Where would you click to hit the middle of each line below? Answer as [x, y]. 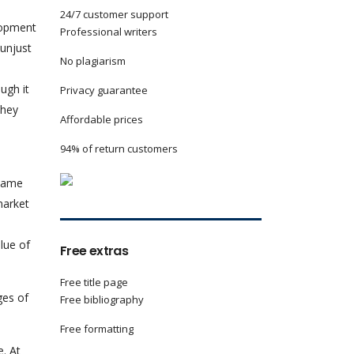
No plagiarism [93, 61]
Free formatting [97, 329]
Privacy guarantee [104, 90]
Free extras [94, 251]
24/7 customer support [114, 14]
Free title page [94, 282]
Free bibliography [102, 299]
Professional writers [109, 32]
